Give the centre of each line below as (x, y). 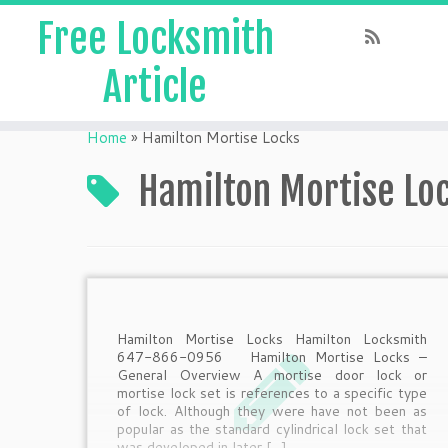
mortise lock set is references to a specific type (272, 393)
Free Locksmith (155, 39)
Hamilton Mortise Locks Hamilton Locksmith (272, 339)
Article (155, 87)
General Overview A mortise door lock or (272, 375)
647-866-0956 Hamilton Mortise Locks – (272, 357)
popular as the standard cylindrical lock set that (272, 429)
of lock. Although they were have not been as (272, 411)
